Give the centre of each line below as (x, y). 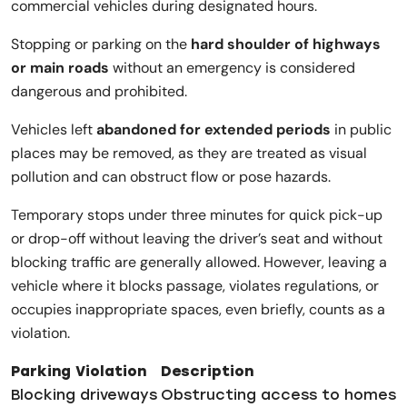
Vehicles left (54, 129)
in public (361, 129)
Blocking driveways (84, 394)
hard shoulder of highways (286, 44)
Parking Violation (79, 371)
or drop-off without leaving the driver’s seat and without (197, 238)
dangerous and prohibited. (99, 91)
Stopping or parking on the (101, 44)
